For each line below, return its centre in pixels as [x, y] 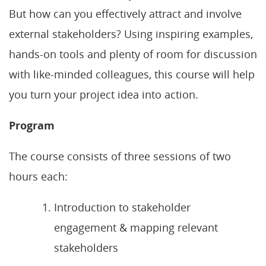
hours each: [38, 176]
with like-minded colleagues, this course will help [132, 74]
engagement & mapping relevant [136, 227]
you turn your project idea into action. [104, 94]
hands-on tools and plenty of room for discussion [133, 54]
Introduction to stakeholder [122, 207]
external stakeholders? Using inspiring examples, [131, 34]
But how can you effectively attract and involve [125, 13]
